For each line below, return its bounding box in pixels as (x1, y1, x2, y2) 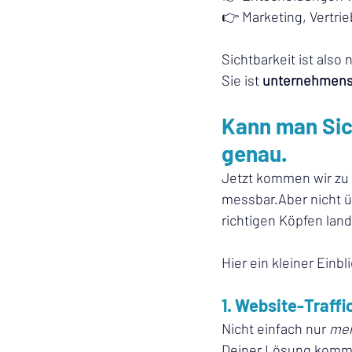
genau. (222, 140, 287, 167)
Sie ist (222, 71, 262, 89)
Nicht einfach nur (222, 320, 329, 337)
